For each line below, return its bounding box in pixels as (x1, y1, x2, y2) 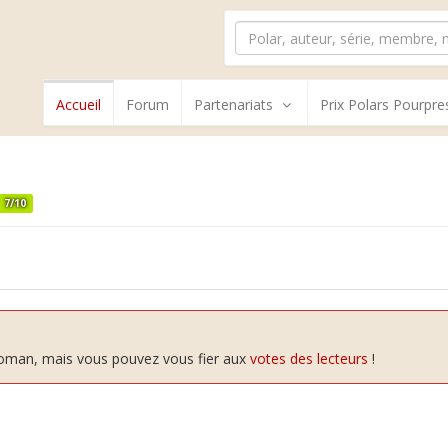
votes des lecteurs (250, 349, 368, 368)
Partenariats (194, 95, 273, 114)
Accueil (56, 95, 101, 114)
